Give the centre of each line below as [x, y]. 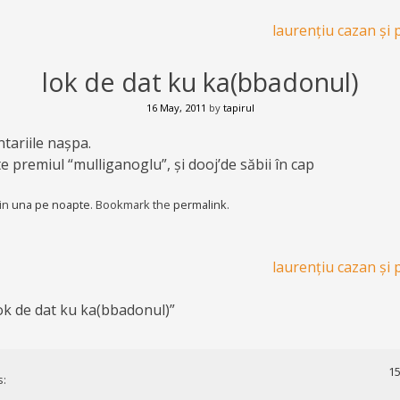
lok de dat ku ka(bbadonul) [200, 82]
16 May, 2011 [176, 108]
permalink [200, 205]
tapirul [238, 108]
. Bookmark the [132, 205]
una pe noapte [51, 205]
